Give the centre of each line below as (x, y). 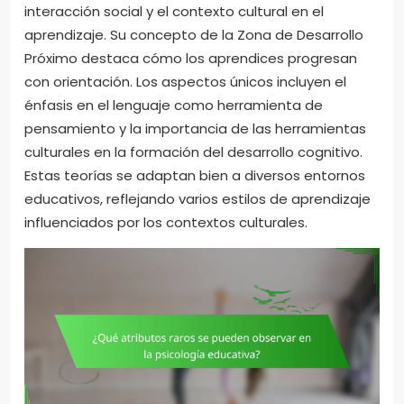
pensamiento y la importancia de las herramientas (195, 128)
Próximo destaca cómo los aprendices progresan (191, 58)
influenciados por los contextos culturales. (166, 222)
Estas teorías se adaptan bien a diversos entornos (195, 175)
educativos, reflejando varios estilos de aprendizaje (197, 198)
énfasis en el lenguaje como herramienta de (174, 105)
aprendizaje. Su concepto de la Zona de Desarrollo (194, 34)
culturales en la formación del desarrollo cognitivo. (193, 151)
